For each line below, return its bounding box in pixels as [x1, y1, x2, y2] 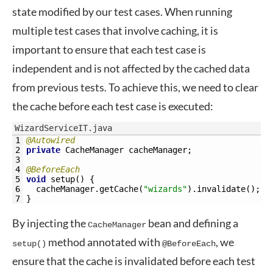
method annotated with [46, 235, 162, 249]
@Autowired [26, 135, 75, 145]
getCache [99, 184, 138, 194]
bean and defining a [146, 216, 238, 230]
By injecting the [12, 216, 88, 230]
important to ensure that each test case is [12, 43, 206, 56]
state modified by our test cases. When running [12, 5, 232, 18]
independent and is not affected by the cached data [12, 62, 250, 75]
